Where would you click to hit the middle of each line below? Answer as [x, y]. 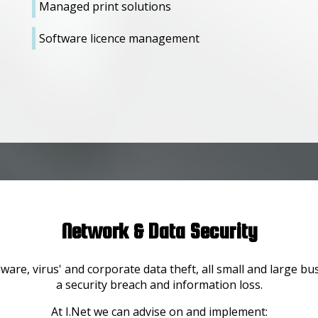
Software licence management [120, 39]
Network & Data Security [159, 230]
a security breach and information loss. [159, 285]
